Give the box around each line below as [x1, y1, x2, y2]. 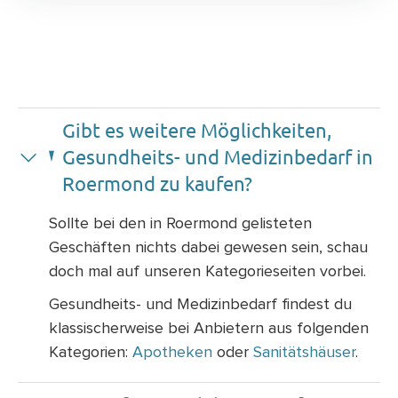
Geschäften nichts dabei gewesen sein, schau [49, 240, 368, 256]
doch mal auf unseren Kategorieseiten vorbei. [49, 264, 366, 280]
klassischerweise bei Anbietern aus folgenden [49, 321, 369, 337]
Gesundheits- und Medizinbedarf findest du [49, 297, 352, 313]
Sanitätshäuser [253, 345, 355, 361]
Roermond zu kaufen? [61, 171, 252, 195]
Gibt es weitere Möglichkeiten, [61, 118, 331, 141]
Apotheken [132, 345, 212, 361]
